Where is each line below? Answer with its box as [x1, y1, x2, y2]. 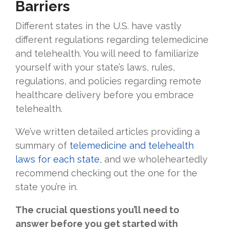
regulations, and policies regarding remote [15, 76, 201, 87]
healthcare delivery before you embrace [15, 89, 194, 101]
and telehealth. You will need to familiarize [15, 48, 199, 59]
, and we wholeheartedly [100, 154, 208, 165]
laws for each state [15, 154, 100, 165]
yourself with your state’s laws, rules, [15, 62, 175, 73]
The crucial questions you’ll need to [15, 204, 179, 216]
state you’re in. [15, 181, 80, 193]
